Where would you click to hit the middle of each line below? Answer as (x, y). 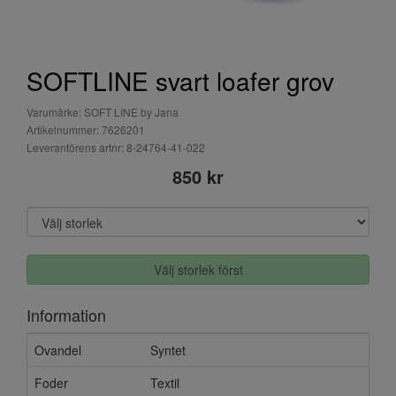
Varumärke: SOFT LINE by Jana (103, 112)
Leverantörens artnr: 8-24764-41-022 (116, 147)
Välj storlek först (198, 270)
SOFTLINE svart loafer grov (180, 80)
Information (66, 315)
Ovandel (58, 350)
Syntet (168, 350)
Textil (165, 383)
